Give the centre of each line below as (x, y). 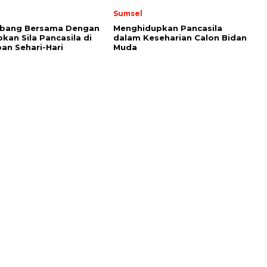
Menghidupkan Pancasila (168, 28)
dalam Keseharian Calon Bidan (180, 37)
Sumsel (128, 13)
